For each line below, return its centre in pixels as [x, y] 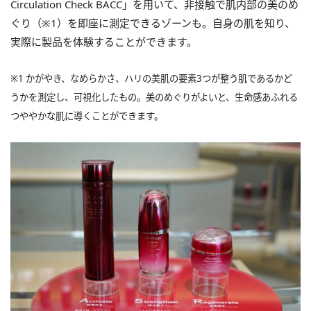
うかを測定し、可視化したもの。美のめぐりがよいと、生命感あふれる [154, 97]
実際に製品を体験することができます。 [104, 41]
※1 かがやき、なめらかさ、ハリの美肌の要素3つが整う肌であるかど [151, 78]
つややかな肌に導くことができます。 [87, 116]
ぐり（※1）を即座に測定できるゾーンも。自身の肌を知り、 [153, 23]
